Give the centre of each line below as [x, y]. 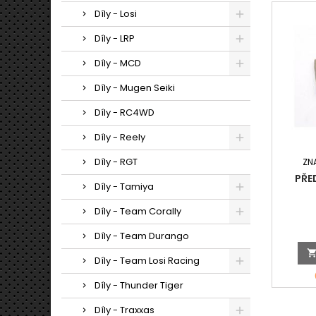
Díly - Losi [116, 14]
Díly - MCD [118, 63]
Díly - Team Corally [138, 211]
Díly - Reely [120, 137]
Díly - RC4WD [124, 113]
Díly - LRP [115, 38]
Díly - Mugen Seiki [135, 88]
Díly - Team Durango [142, 236]
